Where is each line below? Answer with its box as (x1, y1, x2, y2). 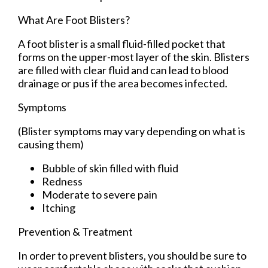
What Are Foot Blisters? (18, 13, 130, 26)
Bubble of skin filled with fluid (42, 161, 178, 175)
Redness (42, 174, 83, 188)
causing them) (18, 137, 84, 151)
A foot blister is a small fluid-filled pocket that (18, 36, 226, 50)
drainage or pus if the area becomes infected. (18, 76, 227, 90)
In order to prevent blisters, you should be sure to (18, 248, 246, 262)
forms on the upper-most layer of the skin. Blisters (18, 50, 249, 63)
